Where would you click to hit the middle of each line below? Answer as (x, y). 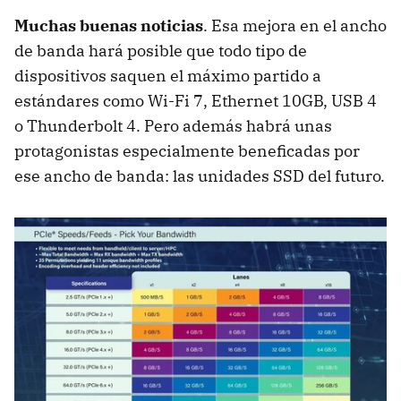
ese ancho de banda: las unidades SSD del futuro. (200, 175)
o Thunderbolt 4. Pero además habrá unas (173, 125)
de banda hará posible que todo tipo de (161, 50)
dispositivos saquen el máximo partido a (168, 75)
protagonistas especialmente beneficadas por (187, 150)
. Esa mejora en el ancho (295, 25)
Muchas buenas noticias (109, 25)
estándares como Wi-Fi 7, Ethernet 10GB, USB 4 (196, 100)
